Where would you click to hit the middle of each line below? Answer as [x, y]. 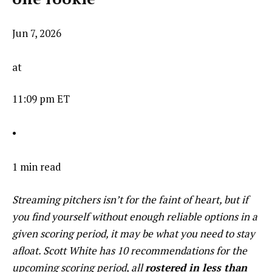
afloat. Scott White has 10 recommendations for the [130, 250]
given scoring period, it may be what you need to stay [134, 233]
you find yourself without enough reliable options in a [135, 216]
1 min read [37, 166]
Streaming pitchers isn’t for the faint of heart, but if [130, 199]
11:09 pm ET [41, 98]
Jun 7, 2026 [37, 33]
